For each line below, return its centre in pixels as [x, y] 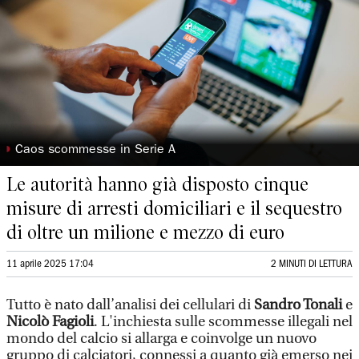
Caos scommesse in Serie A [96, 151]
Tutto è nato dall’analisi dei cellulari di [130, 305]
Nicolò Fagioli [50, 322]
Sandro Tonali [298, 305]
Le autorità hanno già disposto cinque [157, 184]
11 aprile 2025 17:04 [50, 264]
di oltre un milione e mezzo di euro [145, 232]
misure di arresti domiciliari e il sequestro [174, 208]
